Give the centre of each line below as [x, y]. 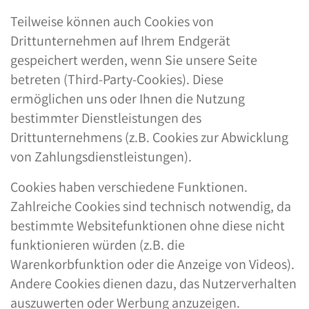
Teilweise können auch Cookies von [112, 21]
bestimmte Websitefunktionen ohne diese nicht [148, 226]
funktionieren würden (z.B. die [98, 245]
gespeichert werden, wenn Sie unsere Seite [134, 60]
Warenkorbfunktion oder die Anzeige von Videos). [152, 264]
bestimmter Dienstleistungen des [106, 118]
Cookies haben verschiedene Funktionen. [129, 187]
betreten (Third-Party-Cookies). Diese [117, 79]
